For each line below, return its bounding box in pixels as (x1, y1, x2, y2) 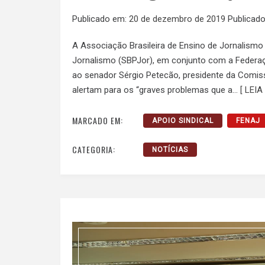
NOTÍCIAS (152, 146, 188, 154)
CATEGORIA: (72, 143, 115, 156)
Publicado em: (72, 13, 129, 24)
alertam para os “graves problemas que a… (72, 84, 240, 95)
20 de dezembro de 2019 (129, 13, 225, 24)
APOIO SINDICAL (152, 117, 214, 125)
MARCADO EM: (72, 114, 123, 127)
